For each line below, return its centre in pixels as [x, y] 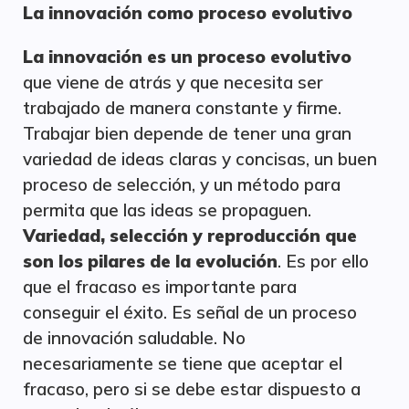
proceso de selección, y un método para [182, 184]
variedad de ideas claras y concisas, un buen [200, 159]
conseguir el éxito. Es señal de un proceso [190, 312]
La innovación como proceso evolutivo [188, 13]
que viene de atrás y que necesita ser [173, 82]
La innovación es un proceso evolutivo [187, 57]
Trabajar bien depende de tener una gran [187, 133]
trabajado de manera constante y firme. [182, 108]
